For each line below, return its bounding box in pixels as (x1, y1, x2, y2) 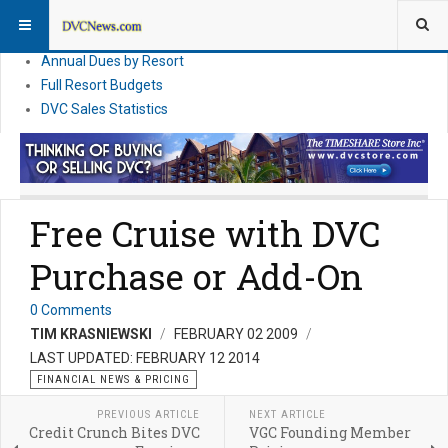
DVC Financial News (41, 5, 164, 21)
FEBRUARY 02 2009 (174, 326, 301, 343)
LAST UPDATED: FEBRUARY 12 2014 (30, 350, 260, 367)
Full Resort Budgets (41, 77, 163, 93)
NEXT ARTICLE (248, 408, 326, 422)
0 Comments (30, 302, 112, 319)
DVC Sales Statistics (41, 101, 168, 117)
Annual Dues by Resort (41, 53, 184, 69)
